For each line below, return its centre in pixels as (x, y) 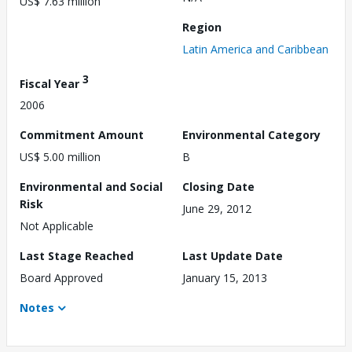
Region (202, 27)
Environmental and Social (91, 187)
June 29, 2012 (217, 209)
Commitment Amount (82, 135)
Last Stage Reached (77, 256)
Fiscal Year (51, 83)
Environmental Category (251, 135)
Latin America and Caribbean (255, 49)
